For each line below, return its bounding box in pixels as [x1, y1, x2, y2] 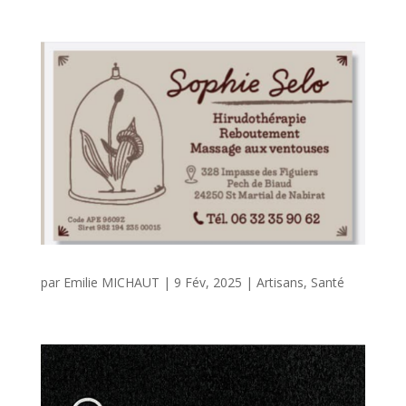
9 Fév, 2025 [173, 273, 242, 291]
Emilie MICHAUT [63, 273, 159, 291]
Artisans [256, 273, 304, 291]
